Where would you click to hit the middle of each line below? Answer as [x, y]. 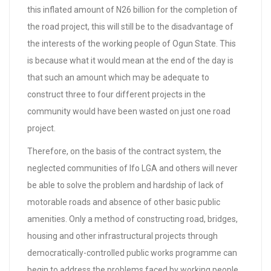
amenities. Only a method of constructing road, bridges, [132, 219]
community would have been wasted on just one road [129, 111]
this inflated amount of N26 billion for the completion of [132, 10]
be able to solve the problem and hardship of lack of [126, 185]
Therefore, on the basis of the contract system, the [124, 151]
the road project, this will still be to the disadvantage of [130, 27]
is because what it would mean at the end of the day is [130, 60]
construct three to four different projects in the [116, 94]
